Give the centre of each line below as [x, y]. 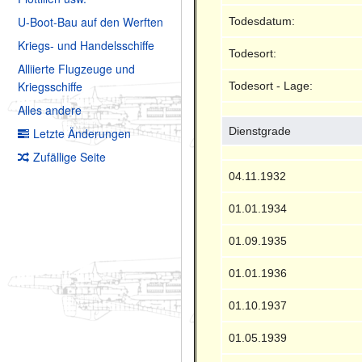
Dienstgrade [260, 130]
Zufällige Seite [69, 157]
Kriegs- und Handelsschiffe [86, 46]
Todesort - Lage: [271, 85]
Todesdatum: [262, 21]
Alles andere [50, 110]
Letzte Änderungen [82, 134]
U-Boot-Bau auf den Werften [90, 22]
